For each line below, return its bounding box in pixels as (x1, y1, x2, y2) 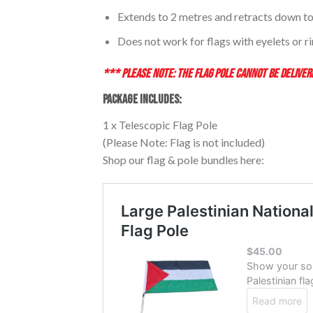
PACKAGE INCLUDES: (103, 92, 182, 107)
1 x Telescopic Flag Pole (103, 117, 217, 131)
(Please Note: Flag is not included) (103, 135, 265, 149)
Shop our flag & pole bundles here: (103, 152, 264, 166)
